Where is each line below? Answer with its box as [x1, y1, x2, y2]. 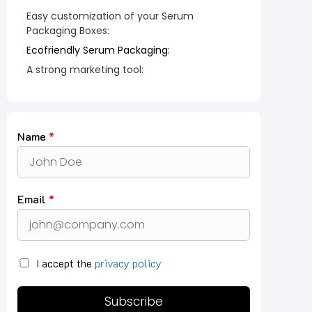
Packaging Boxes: [26, 24, 109, 38]
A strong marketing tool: [26, 63, 143, 77]
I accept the [36, 256, 95, 271]
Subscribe [104, 293, 163, 311]
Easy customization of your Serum [26, 9, 194, 24]
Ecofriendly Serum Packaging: [26, 43, 170, 58]
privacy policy [95, 256, 162, 271]
